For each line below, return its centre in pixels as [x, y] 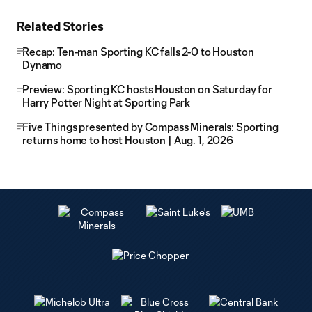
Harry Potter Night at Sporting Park [107, 102]
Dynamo [42, 65]
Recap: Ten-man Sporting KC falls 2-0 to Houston [138, 52]
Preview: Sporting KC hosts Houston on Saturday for [147, 89]
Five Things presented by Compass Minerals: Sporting [150, 127]
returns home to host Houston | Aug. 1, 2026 [128, 140]
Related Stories [60, 26]
